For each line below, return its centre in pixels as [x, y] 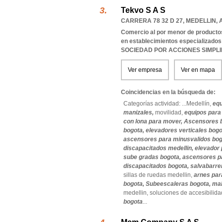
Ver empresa [145, 70]
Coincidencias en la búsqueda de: [168, 92]
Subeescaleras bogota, [179, 184]
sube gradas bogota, [153, 157]
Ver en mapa [198, 70]
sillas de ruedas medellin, [159, 175]
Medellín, [199, 104]
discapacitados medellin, [159, 148]
